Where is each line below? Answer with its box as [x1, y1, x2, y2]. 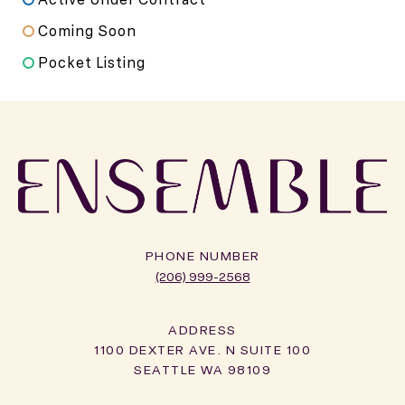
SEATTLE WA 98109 [134, 361, 271, 379]
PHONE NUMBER [145, 246, 260, 264]
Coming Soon [38, 21, 137, 42]
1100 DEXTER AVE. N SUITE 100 [94, 341, 311, 359]
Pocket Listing [38, 52, 146, 73]
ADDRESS [168, 321, 237, 339]
